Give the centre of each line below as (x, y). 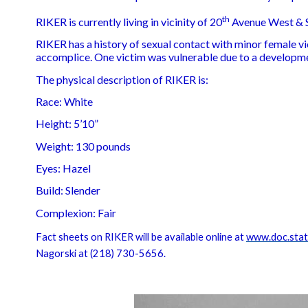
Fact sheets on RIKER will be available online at (141, 236)
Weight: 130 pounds (83, 146)
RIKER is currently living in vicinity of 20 (129, 22)
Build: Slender (68, 190)
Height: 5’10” (67, 124)
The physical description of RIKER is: (122, 79)
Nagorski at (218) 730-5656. (101, 253)
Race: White (64, 101)
